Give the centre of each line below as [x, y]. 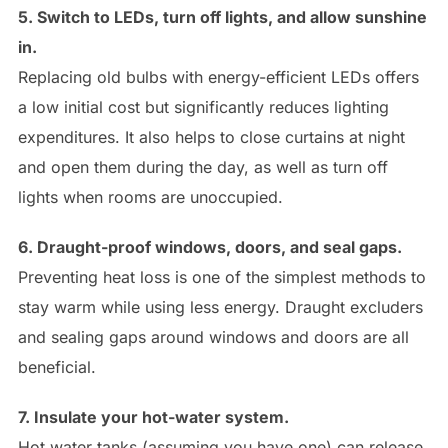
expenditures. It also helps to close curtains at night [211, 136]
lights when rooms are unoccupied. [150, 196]
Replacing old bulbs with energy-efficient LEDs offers [218, 76]
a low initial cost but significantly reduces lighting [203, 106]
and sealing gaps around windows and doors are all [213, 336]
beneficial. [56, 366]
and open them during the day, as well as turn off [202, 166]
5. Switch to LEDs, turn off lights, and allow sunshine [222, 16]
